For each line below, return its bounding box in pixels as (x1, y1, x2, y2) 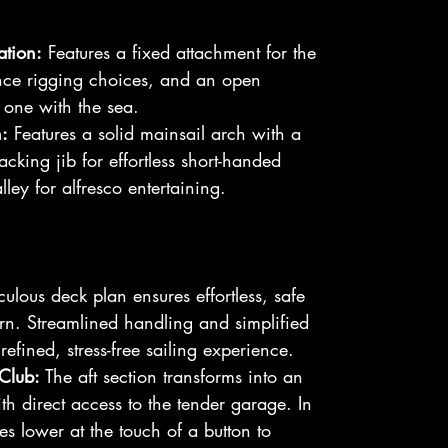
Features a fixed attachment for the (42, 40, 316, 64)
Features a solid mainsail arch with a (8, 121, 301, 145)
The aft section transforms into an (40, 364, 303, 388)
